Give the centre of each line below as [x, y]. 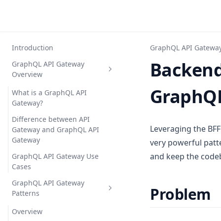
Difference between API [51, 119]
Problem [180, 194]
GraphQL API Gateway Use [55, 156]
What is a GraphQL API [49, 92]
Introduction [33, 48]
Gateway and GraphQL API [55, 129]
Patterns [26, 193]
